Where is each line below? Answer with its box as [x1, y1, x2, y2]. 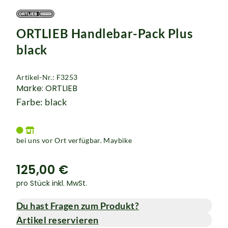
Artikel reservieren [16, 214, 99, 225]
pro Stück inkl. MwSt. [16, 178, 87, 188]
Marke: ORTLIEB [16, 82, 77, 94]
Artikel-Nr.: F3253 [16, 73, 78, 81]
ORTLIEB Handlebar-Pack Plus [16, 26, 193, 41]
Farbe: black [16, 96, 67, 107]
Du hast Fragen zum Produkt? [16, 200, 139, 211]
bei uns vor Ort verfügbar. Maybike [16, 136, 132, 145]
